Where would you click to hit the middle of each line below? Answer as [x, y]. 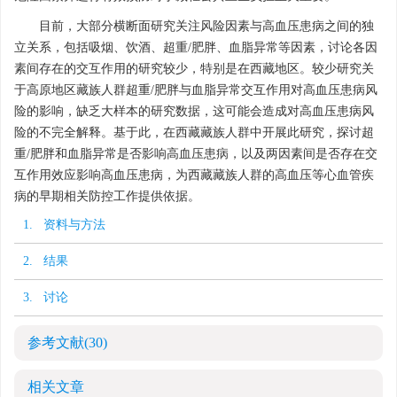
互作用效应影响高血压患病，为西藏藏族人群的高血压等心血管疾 [194, 175]
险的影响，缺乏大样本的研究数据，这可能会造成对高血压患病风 [194, 112]
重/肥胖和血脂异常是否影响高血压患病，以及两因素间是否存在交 [196, 154]
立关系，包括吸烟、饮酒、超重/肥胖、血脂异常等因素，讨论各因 [196, 48]
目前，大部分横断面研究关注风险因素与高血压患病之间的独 [206, 27]
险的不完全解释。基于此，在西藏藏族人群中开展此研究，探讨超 [194, 133]
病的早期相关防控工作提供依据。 [107, 197]
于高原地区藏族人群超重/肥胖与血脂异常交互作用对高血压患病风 [196, 90]
